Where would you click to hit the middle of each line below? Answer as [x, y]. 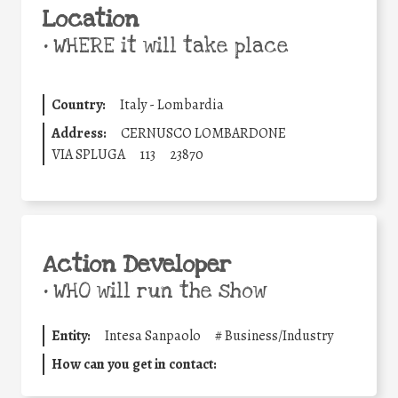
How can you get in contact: [134, 364]
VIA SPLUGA [88, 154]
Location [91, 19]
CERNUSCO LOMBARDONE [203, 133]
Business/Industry [279, 335]
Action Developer [137, 264]
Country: [79, 104]
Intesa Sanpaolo [153, 335]
